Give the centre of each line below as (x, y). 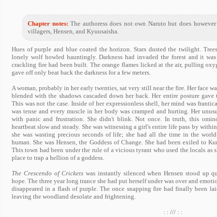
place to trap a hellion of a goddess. (58, 158)
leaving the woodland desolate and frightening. (74, 196)
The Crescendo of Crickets (48, 173)
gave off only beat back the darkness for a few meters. (81, 72)
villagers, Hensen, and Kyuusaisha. (73, 31)
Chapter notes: (48, 23)
